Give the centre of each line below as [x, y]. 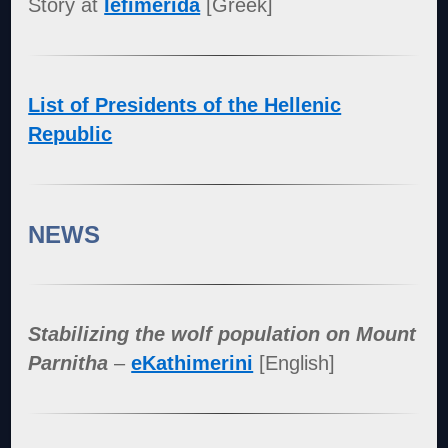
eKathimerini [192, 362]
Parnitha [68, 362]
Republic [70, 133]
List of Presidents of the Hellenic [185, 104]
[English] [294, 362]
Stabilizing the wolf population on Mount [222, 333]
